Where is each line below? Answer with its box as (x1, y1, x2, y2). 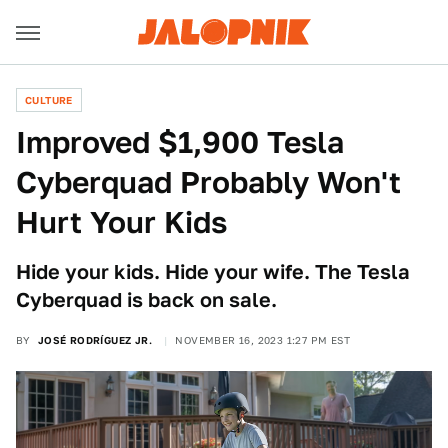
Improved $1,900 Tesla (16, 124, 344, 160)
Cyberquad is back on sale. (16, 288, 277, 312)
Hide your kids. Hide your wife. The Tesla (16, 260, 410, 284)
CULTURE (25, 94, 73, 106)
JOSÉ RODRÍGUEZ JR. (37, 334, 153, 346)
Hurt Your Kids (16, 204, 227, 240)
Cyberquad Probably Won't (16, 164, 401, 200)
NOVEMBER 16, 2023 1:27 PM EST (175, 334, 351, 346)
